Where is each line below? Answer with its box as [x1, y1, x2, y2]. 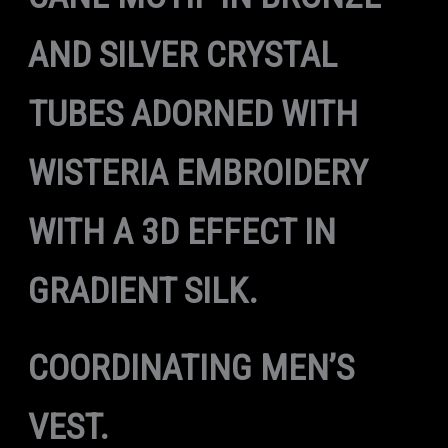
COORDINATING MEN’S [27, 347, 354, 390]
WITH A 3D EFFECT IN [27, 211, 336, 254]
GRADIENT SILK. [27, 270, 258, 313]
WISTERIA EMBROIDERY [27, 152, 368, 195]
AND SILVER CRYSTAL [27, 34, 337, 77]
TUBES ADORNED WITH [27, 93, 358, 136]
